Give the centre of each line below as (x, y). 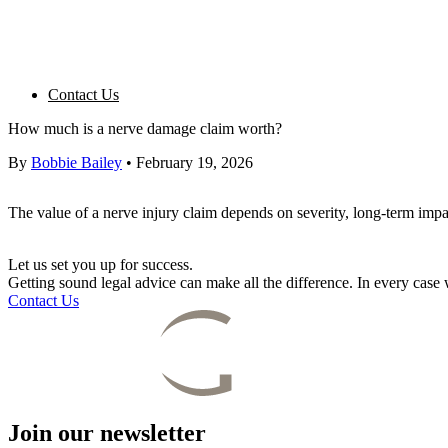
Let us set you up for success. (100, 264)
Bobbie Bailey (76, 162)
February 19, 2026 (194, 162)
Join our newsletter (107, 432)
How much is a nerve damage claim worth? (145, 128)
